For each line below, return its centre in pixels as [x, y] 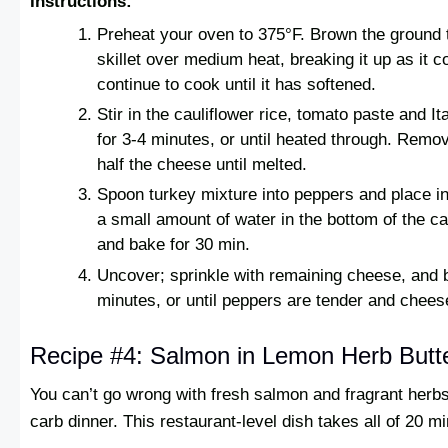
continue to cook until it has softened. [237, 85]
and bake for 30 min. [174, 245]
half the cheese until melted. [202, 165]
